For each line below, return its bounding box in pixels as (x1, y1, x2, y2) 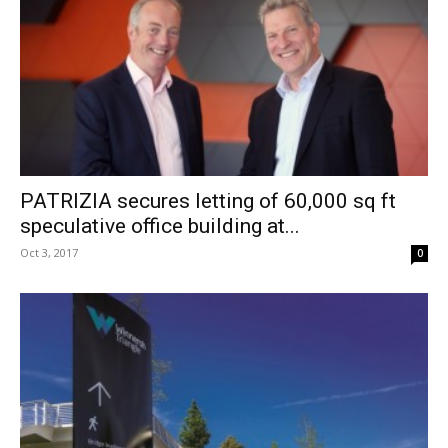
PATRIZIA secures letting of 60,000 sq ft (20, 189, 396, 214)
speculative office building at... (20, 214, 300, 239)
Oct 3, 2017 (20, 245, 78, 261)
